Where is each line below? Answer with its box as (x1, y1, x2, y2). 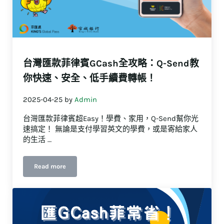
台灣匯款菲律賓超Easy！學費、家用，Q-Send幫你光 (23, 114, 199, 123)
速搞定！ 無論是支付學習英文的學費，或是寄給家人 (23, 124, 198, 134)
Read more (34, 162, 66, 170)
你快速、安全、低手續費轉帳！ (23, 72, 156, 84)
